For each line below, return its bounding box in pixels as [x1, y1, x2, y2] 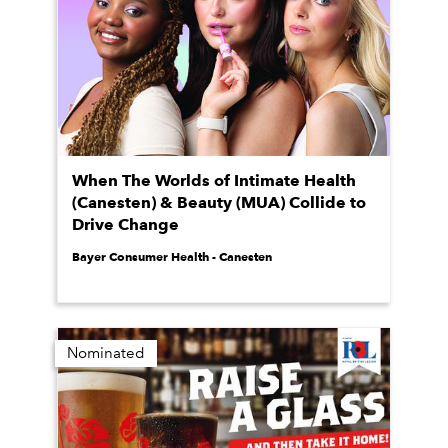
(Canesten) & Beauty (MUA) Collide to [72, 193, 366, 212]
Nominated [67, 344, 145, 362]
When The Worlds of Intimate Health [72, 171, 356, 190]
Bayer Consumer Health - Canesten [72, 249, 272, 264]
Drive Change [72, 215, 179, 234]
